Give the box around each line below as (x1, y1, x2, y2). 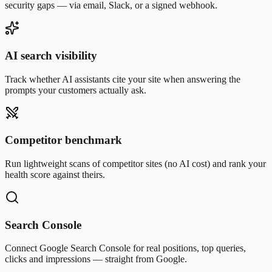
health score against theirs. (5, 169, 105, 180)
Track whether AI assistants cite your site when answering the (5, 73, 240, 84)
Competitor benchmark (5, 134, 122, 147)
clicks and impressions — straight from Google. (5, 254, 187, 265)
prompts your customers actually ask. (5, 84, 146, 95)
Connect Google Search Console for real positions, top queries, (5, 243, 246, 254)
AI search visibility (5, 49, 97, 62)
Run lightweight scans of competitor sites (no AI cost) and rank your (5, 158, 266, 169)
